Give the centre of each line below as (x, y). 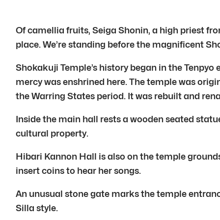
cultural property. (52, 133)
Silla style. (37, 208)
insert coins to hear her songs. (78, 171)
